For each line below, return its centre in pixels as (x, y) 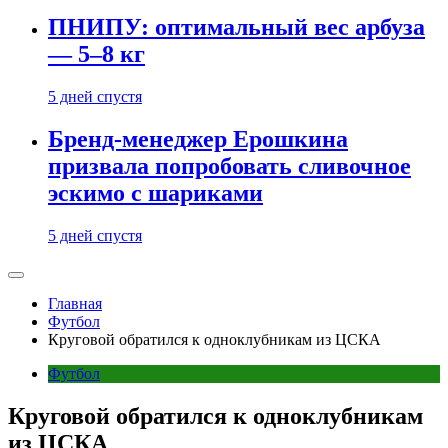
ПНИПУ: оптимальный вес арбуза (236, 27)
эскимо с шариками (155, 193)
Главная (75, 303)
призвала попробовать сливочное (229, 166)
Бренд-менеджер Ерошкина (198, 139)
